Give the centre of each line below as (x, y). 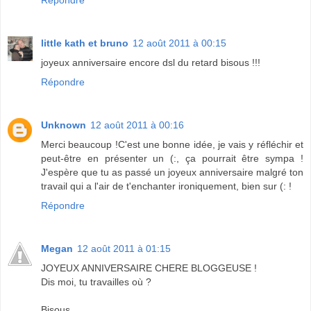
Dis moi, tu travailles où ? (96, 281)
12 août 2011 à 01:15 (124, 248)
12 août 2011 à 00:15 (179, 43)
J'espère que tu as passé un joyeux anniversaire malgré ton (172, 172)
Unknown (64, 125)
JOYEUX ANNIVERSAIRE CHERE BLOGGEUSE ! (149, 268)
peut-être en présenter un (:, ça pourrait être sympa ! (172, 158)
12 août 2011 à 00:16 (137, 125)
